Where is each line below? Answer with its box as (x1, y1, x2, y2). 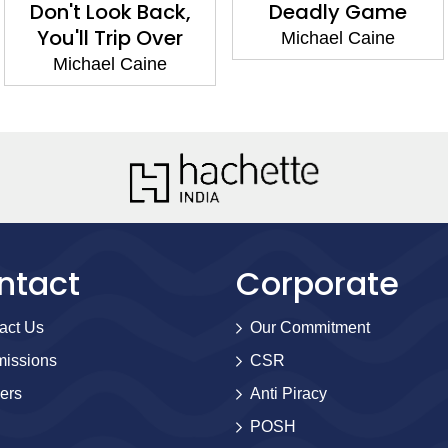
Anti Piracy (250, 385, 327, 403)
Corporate (236, 261, 399, 307)
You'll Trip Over (37, 24, 183, 53)
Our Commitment (250, 319, 370, 337)
